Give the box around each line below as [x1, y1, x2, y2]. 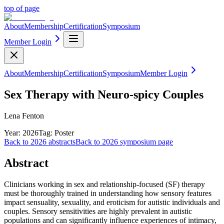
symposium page [118, 137, 173, 146]
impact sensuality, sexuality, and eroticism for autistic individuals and [4, 197, 220, 206]
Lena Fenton [4, 111, 44, 120]
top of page [4, 4, 39, 12]
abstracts [46, 137, 75, 146]
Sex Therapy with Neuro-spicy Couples [4, 87, 203, 101]
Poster [54, 128, 74, 137]
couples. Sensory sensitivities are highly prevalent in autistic [4, 206, 192, 215]
